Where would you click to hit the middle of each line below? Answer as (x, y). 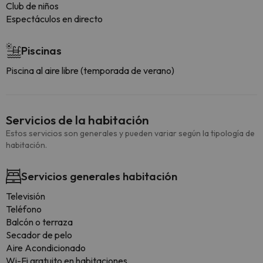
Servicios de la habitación (77, 120)
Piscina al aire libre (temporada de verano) (90, 70)
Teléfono (24, 209)
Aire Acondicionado (46, 248)
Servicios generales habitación (99, 176)
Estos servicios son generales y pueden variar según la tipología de (130, 133)
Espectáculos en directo (54, 19)
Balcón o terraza (39, 222)
